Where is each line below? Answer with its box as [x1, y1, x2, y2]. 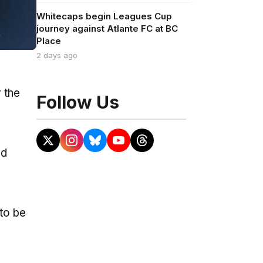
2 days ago [36, 50, 77, 60]
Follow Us [36, 92, 119, 113]
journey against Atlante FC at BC [36, 23, 178, 34]
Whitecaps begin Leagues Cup [36, 11, 172, 22]
